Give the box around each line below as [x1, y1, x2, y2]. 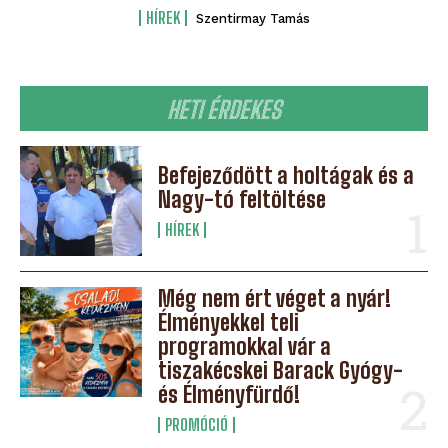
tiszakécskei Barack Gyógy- [158, 356, 404, 384]
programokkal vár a [158, 332, 332, 360]
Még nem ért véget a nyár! [158, 284, 392, 312]
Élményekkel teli [158, 308, 300, 336]
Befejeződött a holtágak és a [158, 161, 415, 189]
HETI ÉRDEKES [167, 94, 281, 124]
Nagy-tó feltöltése [158, 185, 327, 213]
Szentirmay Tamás [195, 10, 310, 26]
